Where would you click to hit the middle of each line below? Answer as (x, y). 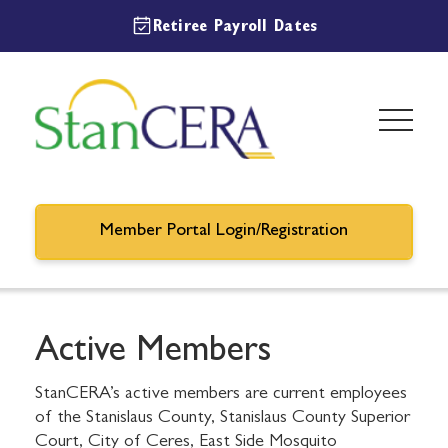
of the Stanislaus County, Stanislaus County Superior (222, 419)
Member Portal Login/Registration (224, 232)
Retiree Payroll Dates (235, 27)
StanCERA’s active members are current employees (221, 395)
